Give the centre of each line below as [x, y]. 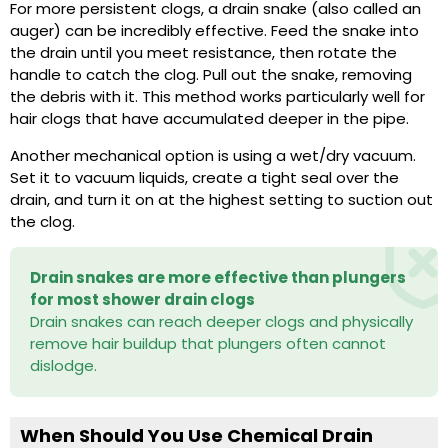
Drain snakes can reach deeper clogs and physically [221, 321]
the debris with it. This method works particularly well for [217, 97]
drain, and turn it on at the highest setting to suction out [221, 199]
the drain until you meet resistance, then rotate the [203, 53]
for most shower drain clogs [142, 299]
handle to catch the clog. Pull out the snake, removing [211, 75]
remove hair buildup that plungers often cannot [208, 343]
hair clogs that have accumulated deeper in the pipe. [209, 119]
